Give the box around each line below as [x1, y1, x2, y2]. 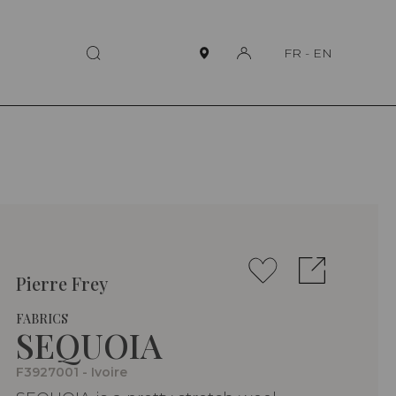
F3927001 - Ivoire [16, 364, 127, 381]
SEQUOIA [16, 323, 162, 369]
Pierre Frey [16, 271, 108, 296]
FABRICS [16, 310, 68, 328]
